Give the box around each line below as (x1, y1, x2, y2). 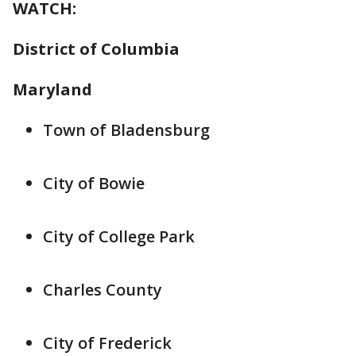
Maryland (13, 79, 92, 100)
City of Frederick (43, 332, 172, 354)
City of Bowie (43, 172, 145, 194)
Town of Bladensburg (43, 119, 210, 141)
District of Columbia (13, 38, 180, 60)
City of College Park (43, 226, 195, 247)
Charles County (43, 279, 162, 300)
